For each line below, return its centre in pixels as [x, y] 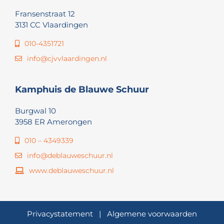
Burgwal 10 [35, 111]
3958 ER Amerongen [53, 122]
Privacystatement [60, 214]
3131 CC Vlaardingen [51, 25]
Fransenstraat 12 [45, 14]
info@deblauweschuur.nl [70, 156]
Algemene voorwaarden [152, 214]
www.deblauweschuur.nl [71, 171]
